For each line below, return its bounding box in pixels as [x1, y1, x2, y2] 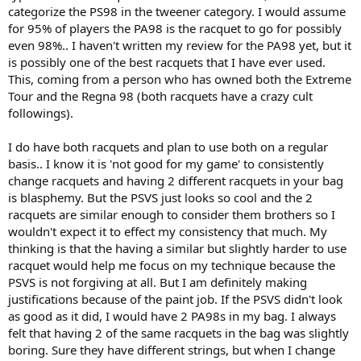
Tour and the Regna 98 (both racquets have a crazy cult [8, 88, 313, 104]
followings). [8, 105, 73, 121]
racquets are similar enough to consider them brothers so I [8, 206, 335, 222]
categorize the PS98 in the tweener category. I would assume [8, 3, 346, 19]
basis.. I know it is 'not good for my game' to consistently [8, 156, 324, 172]
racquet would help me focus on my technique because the [8, 257, 335, 273]
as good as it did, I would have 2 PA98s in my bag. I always [8, 308, 336, 324]
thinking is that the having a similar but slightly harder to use [8, 240, 346, 256]
